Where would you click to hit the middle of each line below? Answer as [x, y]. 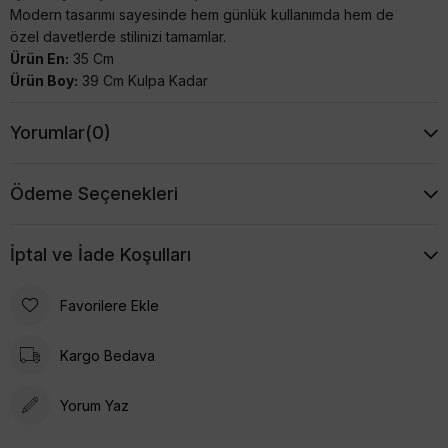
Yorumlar [47, 133]
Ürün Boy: [44, 81]
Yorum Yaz [94, 405]
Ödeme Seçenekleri [94, 194]
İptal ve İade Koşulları [100, 255]
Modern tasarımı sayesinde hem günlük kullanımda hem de [202, 15]
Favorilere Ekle [109, 305]
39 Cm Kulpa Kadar [143, 81]
